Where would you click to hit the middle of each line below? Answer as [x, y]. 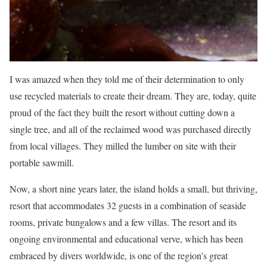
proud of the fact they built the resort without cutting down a [122, 113]
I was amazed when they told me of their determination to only [127, 79]
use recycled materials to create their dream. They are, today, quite [133, 96]
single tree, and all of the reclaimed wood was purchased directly [131, 129]
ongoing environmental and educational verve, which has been [126, 239]
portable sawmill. [42, 163]
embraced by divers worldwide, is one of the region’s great [119, 256]
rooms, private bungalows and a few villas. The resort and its [123, 222]
